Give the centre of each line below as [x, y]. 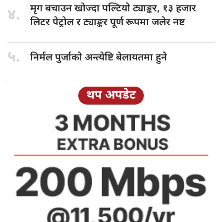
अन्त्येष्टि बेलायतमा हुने [126, 58]
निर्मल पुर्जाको [57, 58]
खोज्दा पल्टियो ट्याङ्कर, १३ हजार [135, 9]
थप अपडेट [111, 95]
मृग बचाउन [52, 9]
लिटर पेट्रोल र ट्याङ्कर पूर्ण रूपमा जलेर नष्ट [108, 23]
